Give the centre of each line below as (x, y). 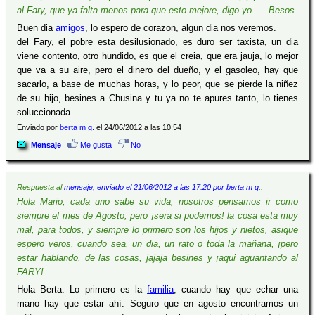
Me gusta (95, 145)
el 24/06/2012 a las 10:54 (138, 127)
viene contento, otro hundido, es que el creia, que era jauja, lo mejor (157, 56)
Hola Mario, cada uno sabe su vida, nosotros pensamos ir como (157, 201)
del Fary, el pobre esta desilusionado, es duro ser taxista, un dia (157, 42)
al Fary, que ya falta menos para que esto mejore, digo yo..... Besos (156, 10)
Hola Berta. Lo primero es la (82, 289)
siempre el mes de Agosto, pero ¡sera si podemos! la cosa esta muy (157, 216)
